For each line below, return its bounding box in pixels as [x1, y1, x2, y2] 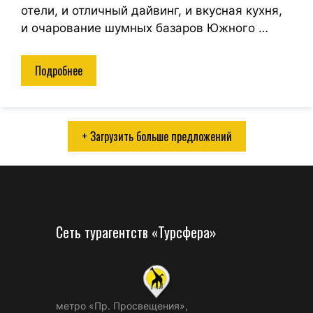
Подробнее [35, 61, 82, 79]
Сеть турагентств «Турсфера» [56, 221, 217, 242]
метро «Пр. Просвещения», [56, 299, 188, 312]
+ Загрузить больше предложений [81, 127, 232, 145]
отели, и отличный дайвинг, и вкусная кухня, [21, 3, 282, 18]
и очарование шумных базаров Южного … [21, 21, 268, 36]
